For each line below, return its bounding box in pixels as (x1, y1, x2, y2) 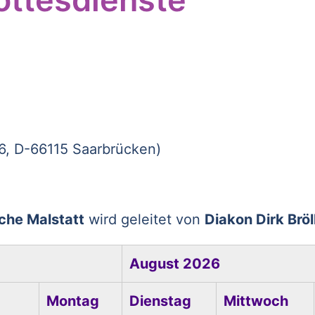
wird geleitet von (84, 211, 205, 228)
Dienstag (129, 292, 191, 309)
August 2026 (129, 255, 220, 272)
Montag (46, 292, 99, 309)
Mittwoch (223, 292, 288, 309)
